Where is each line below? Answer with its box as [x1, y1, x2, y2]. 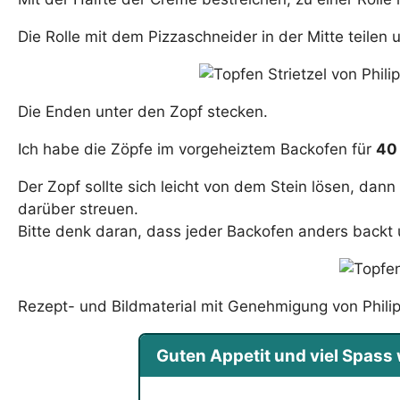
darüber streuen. [18, 200, 138, 219]
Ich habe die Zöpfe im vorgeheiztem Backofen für [18, 140, 376, 159]
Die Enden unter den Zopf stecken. [18, 103, 268, 121]
